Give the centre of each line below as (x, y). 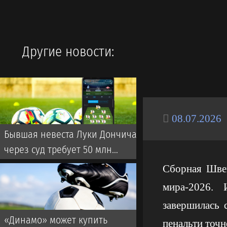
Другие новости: (68, 51)
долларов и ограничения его (66, 165)
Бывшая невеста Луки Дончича (70, 134)
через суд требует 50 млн (58, 149)
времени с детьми (43, 180)
